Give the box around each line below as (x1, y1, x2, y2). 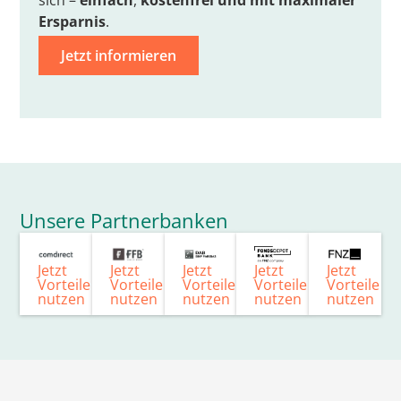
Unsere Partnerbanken (20, 207, 229, 235)
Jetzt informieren (60, 46, 176, 66)
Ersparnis (38, 11, 106, 31)
